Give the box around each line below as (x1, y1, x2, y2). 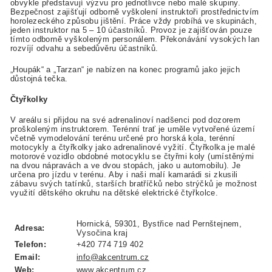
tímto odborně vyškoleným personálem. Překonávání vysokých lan (10, 35, 260, 44)
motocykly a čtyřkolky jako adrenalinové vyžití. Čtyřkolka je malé (10, 142, 255, 152)
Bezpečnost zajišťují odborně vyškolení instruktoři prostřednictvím (10, 7, 259, 17)
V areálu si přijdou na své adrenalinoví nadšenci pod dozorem (10, 115, 241, 124)
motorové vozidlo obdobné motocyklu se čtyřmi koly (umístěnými (10, 151, 254, 161)
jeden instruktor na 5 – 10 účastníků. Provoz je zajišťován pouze (10, 25, 253, 35)
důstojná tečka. (10, 73, 68, 83)
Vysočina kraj (76, 228, 127, 238)
